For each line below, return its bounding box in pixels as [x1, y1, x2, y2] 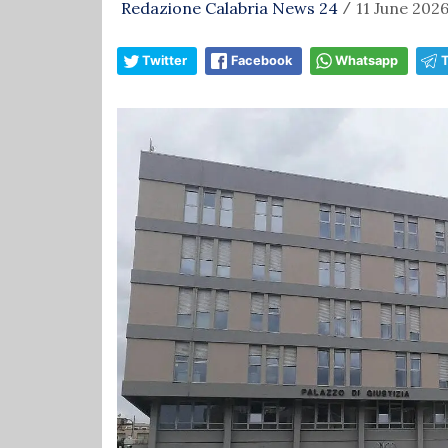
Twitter [142, 53, 187, 68]
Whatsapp [335, 53, 398, 68]
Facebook [231, 53, 292, 68]
